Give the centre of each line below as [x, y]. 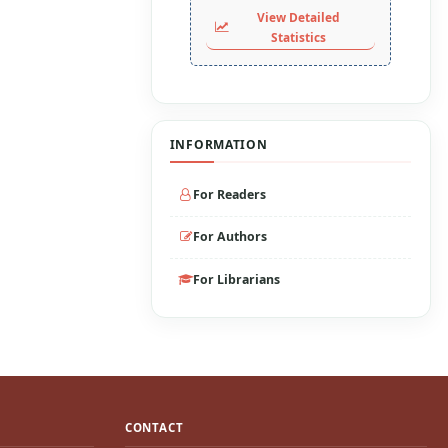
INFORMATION [218, 145]
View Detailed [298, 17]
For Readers [230, 194]
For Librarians [237, 279]
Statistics [298, 37]
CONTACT [154, 427]
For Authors [230, 237]
